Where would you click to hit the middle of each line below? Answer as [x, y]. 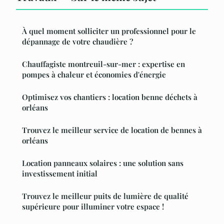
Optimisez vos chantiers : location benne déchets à [110, 97]
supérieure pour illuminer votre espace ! [93, 206]
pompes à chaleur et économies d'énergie [94, 74]
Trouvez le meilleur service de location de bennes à [112, 130]
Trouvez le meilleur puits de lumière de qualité [105, 196]
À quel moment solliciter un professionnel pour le [109, 31]
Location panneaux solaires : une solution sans [103, 163]
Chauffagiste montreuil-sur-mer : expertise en [103, 64]
